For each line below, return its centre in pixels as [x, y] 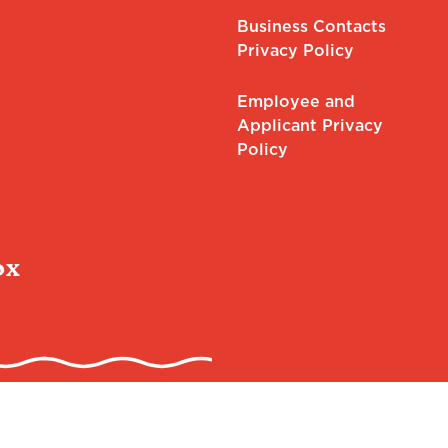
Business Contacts [311, 26]
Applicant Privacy [309, 125]
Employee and [295, 101]
